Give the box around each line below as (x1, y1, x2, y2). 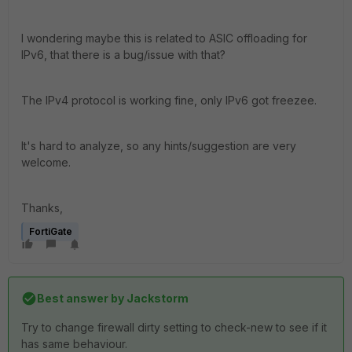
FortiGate (29, 225, 72, 237)
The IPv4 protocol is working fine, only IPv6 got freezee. (21, 93, 317, 107)
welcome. (21, 156, 71, 169)
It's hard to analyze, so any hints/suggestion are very (21, 139, 296, 152)
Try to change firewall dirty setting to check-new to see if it (21, 321, 327, 334)
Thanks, (21, 201, 63, 214)
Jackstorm (124, 291, 189, 305)
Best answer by (37, 291, 124, 305)
